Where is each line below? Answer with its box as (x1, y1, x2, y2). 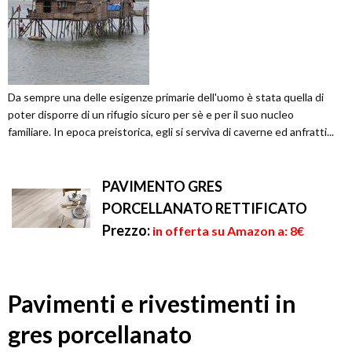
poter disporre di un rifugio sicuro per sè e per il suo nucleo (8, 108, 294, 122)
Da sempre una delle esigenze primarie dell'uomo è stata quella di (8, 90, 324, 104)
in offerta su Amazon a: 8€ (152, 223, 304, 239)
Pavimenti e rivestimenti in (8, 289, 296, 318)
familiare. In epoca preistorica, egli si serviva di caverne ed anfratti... (8, 125, 334, 139)
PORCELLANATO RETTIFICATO (102, 200, 307, 218)
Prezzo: (102, 222, 150, 240)
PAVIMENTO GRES (102, 178, 222, 196)
